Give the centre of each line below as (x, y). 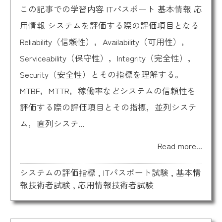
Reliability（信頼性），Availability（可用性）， (105, 42)
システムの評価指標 (57, 172)
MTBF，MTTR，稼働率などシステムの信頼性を (108, 91)
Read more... (180, 146)
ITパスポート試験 (136, 172)
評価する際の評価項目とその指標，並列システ (108, 107)
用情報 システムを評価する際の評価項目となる (109, 26)
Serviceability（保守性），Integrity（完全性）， (108, 58)
